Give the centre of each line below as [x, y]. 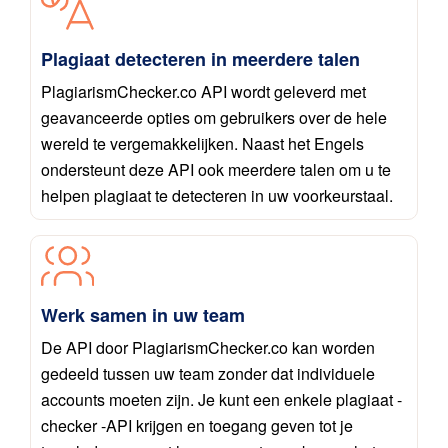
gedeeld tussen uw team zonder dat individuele [208, 374]
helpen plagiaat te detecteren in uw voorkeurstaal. [217, 196]
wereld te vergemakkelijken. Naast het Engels [202, 144]
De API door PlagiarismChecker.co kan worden [208, 348]
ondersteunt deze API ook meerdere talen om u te [216, 170]
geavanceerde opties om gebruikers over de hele [214, 118]
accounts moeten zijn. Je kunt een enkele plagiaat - [221, 400]
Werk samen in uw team [143, 315]
